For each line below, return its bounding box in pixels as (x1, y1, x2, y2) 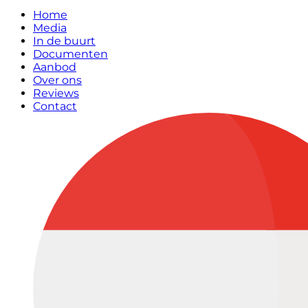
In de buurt (33, 34, 96, 47)
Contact (33, 100, 77, 113)
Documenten (33, 47, 108, 60)
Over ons (33, 74, 82, 87)
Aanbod (33, 60, 76, 74)
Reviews (33, 87, 79, 100)
